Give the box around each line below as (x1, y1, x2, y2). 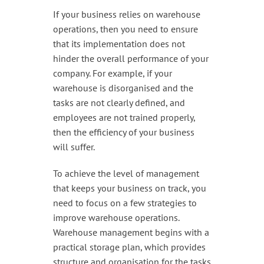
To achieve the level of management (52, 167, 199, 179)
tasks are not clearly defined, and (52, 96, 185, 108)
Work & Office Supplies (11, 44, 87, 54)
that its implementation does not (52, 37, 185, 49)
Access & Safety (11, 20, 64, 30)
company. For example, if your (52, 67, 172, 79)
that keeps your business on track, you (52, 181, 206, 194)
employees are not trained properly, (52, 111, 195, 123)
